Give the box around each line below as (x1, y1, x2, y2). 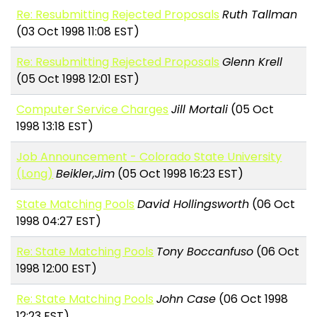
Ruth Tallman (222, 6, 298, 23)
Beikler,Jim (56, 166, 115, 183)
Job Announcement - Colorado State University (16, 149, 282, 166)
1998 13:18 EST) (16, 118, 94, 135)
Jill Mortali (171, 101, 229, 118)
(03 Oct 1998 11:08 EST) (16, 23, 140, 40)
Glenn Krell (222, 54, 283, 71)
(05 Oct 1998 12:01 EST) (16, 71, 140, 88)
